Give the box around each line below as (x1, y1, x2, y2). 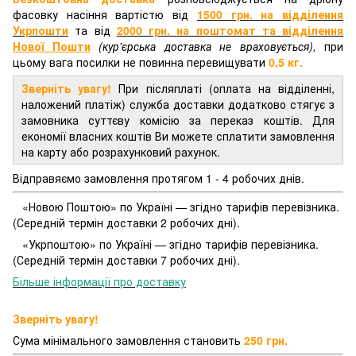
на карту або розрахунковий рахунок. (21, 143, 220, 160)
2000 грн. (116, 21, 170, 38)
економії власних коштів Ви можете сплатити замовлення (21, 127, 335, 144)
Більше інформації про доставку (13, 273, 186, 289)
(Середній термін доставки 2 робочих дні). (13, 214, 240, 230)
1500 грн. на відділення (196, 6, 344, 22)
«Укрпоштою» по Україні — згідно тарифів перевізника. (13, 235, 319, 252)
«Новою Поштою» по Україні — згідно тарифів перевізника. (13, 198, 339, 215)
